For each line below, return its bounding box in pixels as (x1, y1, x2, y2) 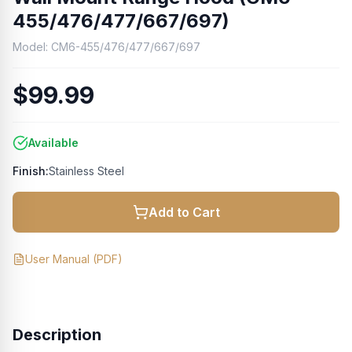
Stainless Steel (49, 164, 124, 178)
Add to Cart (148, 204, 220, 220)
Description (13, 325, 101, 344)
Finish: (13, 164, 49, 178)
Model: (13, 40, 51, 53)
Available (28, 136, 79, 149)
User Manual (25, 252, 90, 266)
